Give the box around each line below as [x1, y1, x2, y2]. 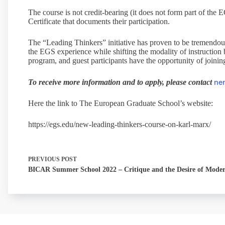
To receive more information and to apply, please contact [28, 78, 214, 86]
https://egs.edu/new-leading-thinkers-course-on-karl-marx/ [28, 120, 211, 129]
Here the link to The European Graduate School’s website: [28, 99, 213, 107]
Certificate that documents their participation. [28, 17, 170, 26]
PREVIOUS [28, 156, 61, 163]
